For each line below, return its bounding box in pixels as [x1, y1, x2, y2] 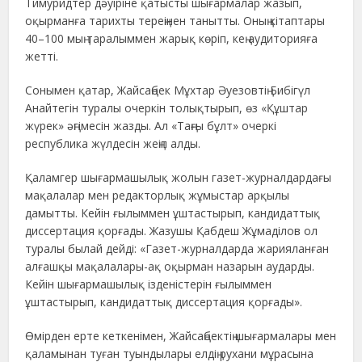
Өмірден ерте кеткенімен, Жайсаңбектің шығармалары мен [25, 328, 337, 344]
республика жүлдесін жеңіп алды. [25, 136, 201, 152]
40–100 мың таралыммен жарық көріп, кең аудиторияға [25, 31, 318, 47]
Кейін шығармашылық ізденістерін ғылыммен [25, 276, 272, 293]
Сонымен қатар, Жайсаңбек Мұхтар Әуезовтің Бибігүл [25, 82, 311, 99]
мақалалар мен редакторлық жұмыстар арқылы [25, 187, 290, 204]
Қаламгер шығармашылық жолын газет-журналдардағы [25, 170, 332, 186]
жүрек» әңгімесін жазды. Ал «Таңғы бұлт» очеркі [25, 118, 277, 134]
